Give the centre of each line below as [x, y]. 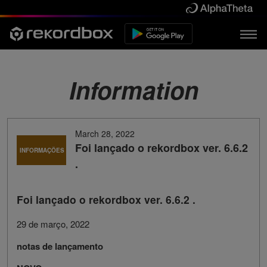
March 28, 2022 [105, 134]
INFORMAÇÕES [42, 150]
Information [133, 90]
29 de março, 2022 [53, 224]
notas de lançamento [60, 246]
